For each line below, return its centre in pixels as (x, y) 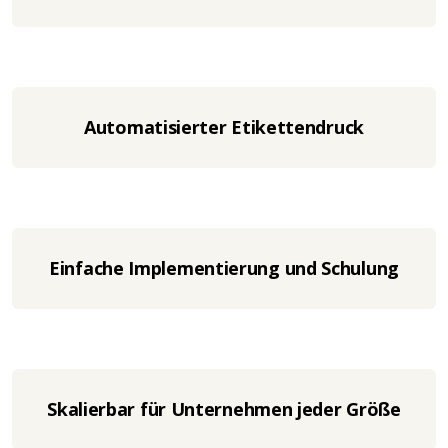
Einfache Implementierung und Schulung (224, 268)
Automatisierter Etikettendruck (224, 127)
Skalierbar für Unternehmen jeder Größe (224, 409)
